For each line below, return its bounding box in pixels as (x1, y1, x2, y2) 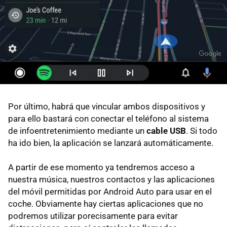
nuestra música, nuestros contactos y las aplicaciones (8, 174, 215, 184)
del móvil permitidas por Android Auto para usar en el (8, 186, 212, 197)
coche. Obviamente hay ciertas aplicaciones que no (8, 198, 203, 209)
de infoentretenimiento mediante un (8, 125, 146, 136)
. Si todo (186, 125, 217, 136)
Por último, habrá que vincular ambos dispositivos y (8, 101, 205, 111)
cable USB (146, 125, 186, 136)
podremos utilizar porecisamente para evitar (8, 210, 178, 221)
